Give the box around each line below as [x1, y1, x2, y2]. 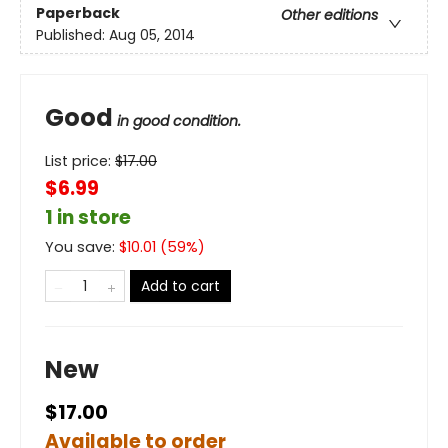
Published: [36, 24, 109, 45]
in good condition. [117, 111, 241, 132]
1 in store [45, 204, 131, 232]
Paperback [36, 2, 120, 23]
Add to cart [141, 276, 220, 297]
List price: [45, 151, 115, 172]
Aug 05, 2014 [109, 24, 195, 45]
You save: [45, 237, 119, 258]
